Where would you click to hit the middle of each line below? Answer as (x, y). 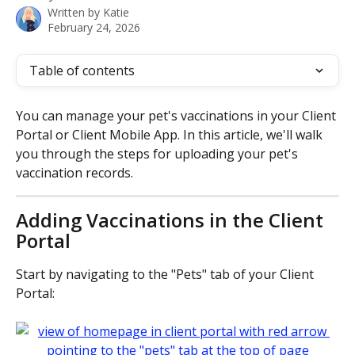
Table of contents (82, 71)
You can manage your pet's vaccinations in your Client (177, 116)
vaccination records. (74, 173)
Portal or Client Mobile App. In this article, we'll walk (171, 135)
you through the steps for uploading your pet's (158, 154)
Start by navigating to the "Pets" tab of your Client (166, 274)
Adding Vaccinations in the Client (172, 220)
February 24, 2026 (94, 27)
